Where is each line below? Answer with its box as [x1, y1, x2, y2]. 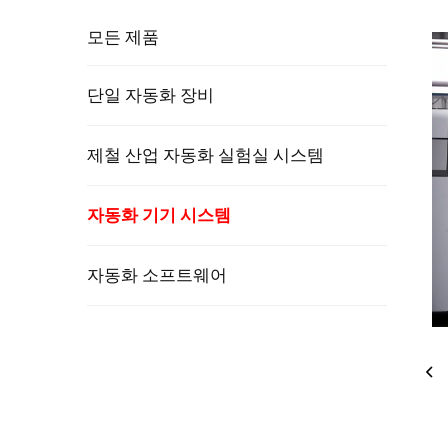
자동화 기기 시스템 [87, 204, 231, 225]
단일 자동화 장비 [87, 84, 214, 105]
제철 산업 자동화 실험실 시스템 [87, 144, 324, 165]
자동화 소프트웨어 [87, 264, 227, 285]
